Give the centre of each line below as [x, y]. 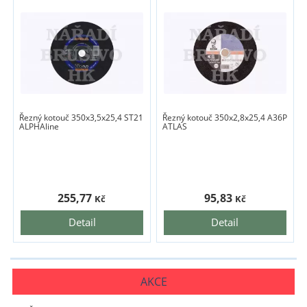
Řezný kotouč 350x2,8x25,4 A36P [225, 118]
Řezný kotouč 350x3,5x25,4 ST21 [82, 118]
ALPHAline [39, 127]
